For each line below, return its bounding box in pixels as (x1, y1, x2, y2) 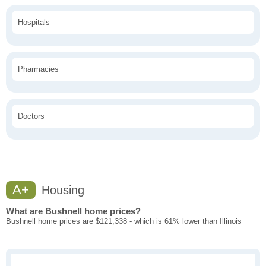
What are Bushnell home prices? (6, 206, 141, 217)
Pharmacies (18, 65, 59, 74)
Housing (38, 183, 84, 197)
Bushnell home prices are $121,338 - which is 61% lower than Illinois (6, 217, 242, 226)
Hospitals (18, 18, 50, 27)
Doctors (18, 112, 45, 121)
